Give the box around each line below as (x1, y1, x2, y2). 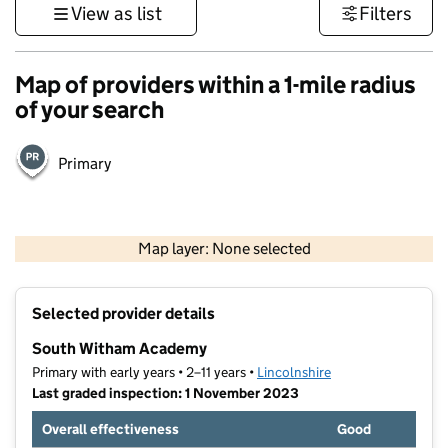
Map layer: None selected (137, 239, 311, 259)
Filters (359, 2, 412, 25)
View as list (70, 2, 162, 25)
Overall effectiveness (42, 420, 179, 439)
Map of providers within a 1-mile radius (15, 70, 416, 99)
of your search (15, 95, 164, 124)
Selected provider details (32, 304, 215, 324)
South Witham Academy (32, 339, 207, 359)
